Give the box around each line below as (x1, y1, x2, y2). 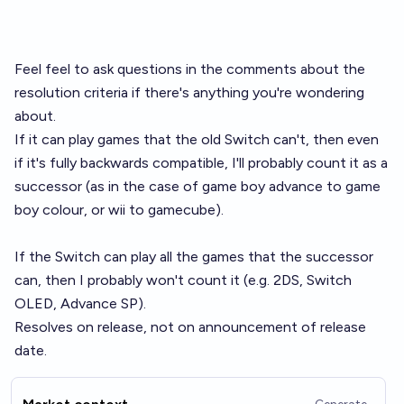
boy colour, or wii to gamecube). (14, 201, 224, 218)
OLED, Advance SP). (14, 295, 146, 312)
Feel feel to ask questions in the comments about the (14, 60, 365, 78)
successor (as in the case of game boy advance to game (14, 178, 381, 195)
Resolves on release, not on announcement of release (14, 318, 366, 335)
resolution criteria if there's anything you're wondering (14, 84, 364, 101)
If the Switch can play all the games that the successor (14, 248, 373, 265)
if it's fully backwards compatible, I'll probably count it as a (14, 154, 388, 171)
